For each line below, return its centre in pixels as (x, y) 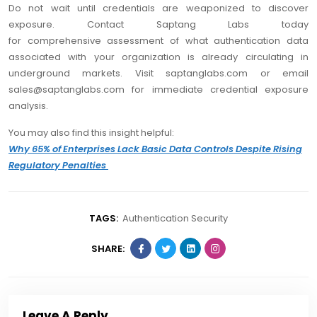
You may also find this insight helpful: (92, 133)
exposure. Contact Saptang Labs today (158, 25)
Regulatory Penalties (58, 166)
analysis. (28, 106)
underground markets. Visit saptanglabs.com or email (158, 74)
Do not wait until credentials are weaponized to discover (158, 8)
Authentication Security (175, 219)
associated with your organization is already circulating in (158, 57)
